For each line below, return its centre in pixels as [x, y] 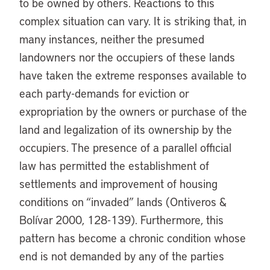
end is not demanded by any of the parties [122, 256]
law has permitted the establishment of [114, 165]
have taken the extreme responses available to [133, 75]
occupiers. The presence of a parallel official [125, 147]
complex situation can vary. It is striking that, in [133, 21]
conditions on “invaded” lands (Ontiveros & [123, 202]
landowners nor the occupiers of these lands [127, 57]
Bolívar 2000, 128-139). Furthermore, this [121, 220]
